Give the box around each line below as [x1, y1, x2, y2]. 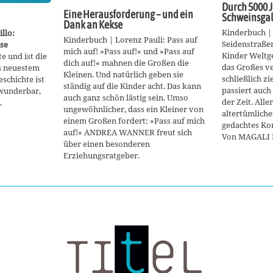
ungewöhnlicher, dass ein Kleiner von [63, 104, 204, 115]
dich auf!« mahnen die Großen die [63, 57, 189, 68]
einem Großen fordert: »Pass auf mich [63, 115, 205, 126]
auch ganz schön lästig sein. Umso [63, 92, 188, 103]
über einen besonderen [63, 138, 150, 149]
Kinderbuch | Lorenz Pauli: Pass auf [63, 34, 197, 45]
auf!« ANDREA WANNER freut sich [63, 127, 192, 138]
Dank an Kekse [63, 18, 122, 31]
